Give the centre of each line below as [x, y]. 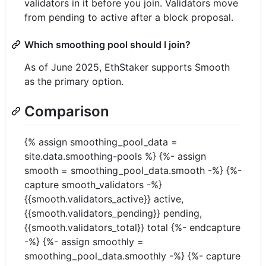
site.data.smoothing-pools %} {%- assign [115, 156]
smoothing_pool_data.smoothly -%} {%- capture [132, 256]
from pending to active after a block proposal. [129, 17]
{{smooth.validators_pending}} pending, [113, 213]
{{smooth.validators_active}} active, [104, 199]
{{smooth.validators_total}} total [96, 227]
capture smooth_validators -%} [93, 184]
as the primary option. [74, 81]
